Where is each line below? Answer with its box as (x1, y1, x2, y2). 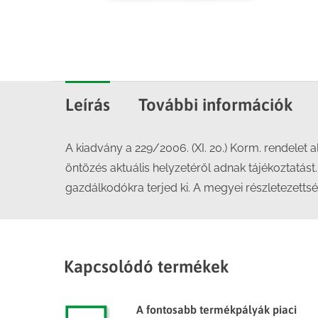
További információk (138, 95, 293, 114)
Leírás (65, 95, 110, 114)
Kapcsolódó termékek (64, 257, 229, 276)
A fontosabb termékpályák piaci (136, 303, 297, 316)
